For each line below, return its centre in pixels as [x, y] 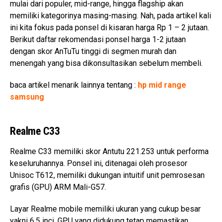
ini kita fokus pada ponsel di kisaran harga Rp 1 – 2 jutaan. [110, 27]
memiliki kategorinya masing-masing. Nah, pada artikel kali [111, 15]
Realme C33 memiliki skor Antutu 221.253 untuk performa [109, 151]
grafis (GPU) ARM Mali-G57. [58, 187]
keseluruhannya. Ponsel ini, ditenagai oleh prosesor [99, 163]
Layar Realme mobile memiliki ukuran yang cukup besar [105, 209]
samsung [27, 97]
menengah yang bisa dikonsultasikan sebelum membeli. [106, 63]
